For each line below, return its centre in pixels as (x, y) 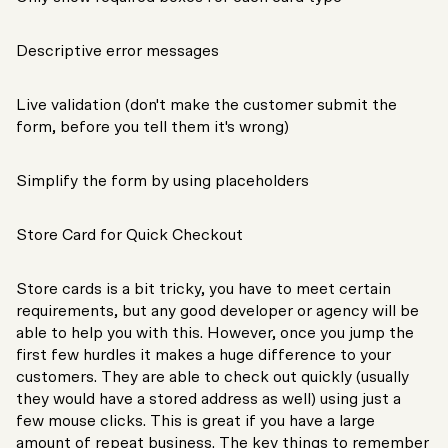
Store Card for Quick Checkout (129, 235)
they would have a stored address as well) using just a (208, 399)
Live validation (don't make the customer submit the (206, 105)
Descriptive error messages (117, 51)
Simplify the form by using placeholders (162, 181)
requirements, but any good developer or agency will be (217, 311)
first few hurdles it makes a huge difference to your (203, 355)
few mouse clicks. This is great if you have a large (195, 421)
